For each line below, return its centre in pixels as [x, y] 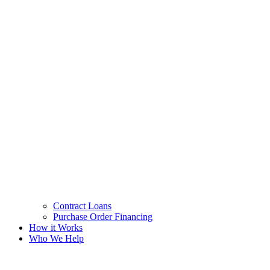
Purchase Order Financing [103, 216]
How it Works [56, 227]
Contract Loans [82, 206]
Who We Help [56, 238]
